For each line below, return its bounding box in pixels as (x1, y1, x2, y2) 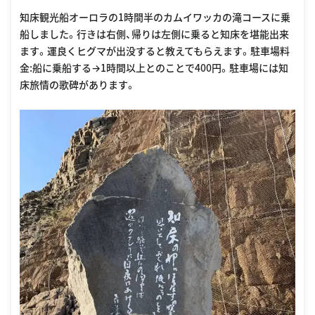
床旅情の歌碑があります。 (20, 77, 136, 91)
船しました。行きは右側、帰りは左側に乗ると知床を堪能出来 (20, 26, 289, 41)
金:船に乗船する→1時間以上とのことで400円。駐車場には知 (20, 60, 288, 75)
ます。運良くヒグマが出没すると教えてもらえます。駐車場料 (20, 43, 290, 58)
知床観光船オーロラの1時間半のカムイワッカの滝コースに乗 (20, 9, 290, 24)
